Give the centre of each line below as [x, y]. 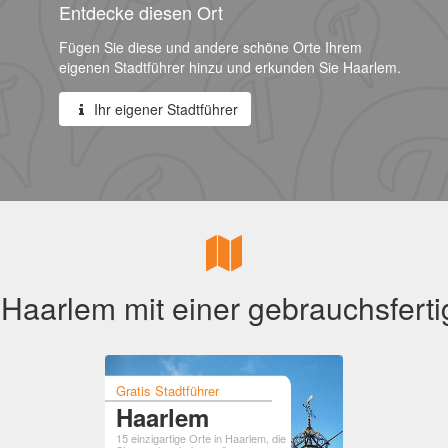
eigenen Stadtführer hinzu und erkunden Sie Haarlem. [230, 67]
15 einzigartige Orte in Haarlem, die [201, 437]
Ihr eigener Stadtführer [164, 109]
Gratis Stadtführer [168, 390]
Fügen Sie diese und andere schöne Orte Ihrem [210, 47]
